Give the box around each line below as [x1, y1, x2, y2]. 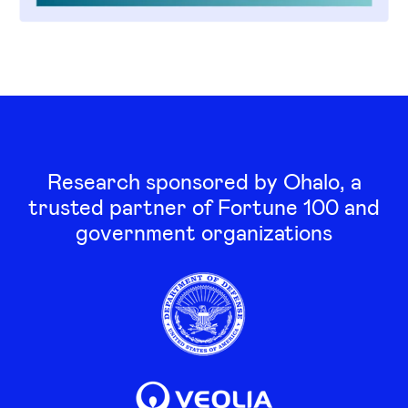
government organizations [76, 218, 332, 245]
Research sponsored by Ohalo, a [46, 167, 362, 194]
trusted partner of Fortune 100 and [28, 192, 380, 219]
